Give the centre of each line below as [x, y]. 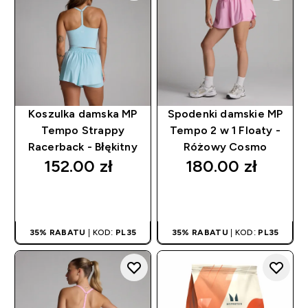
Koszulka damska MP [83, 114]
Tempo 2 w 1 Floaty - [225, 131]
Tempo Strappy [83, 131]
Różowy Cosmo [225, 147]
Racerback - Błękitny [82, 147]
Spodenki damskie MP [225, 114]
